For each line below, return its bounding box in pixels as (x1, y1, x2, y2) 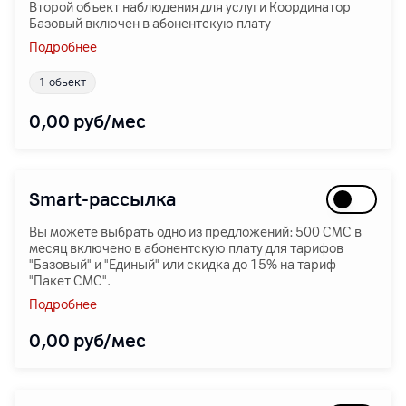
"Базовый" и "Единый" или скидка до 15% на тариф (29, 257, 336, 273)
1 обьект (39, 76, 86, 89)
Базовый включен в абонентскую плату (29, 16, 271, 32)
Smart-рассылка (29, 188, 178, 210)
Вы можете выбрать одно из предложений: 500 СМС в (29, 225, 362, 240)
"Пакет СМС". (29, 274, 111, 289)
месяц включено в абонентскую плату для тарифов (29, 241, 343, 256)
